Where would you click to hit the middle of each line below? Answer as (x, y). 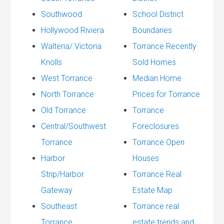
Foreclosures (156, 126)
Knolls (52, 62)
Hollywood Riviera (73, 30)
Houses (146, 158)
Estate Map (153, 190)
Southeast (59, 206)
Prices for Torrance (166, 94)
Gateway (57, 190)
